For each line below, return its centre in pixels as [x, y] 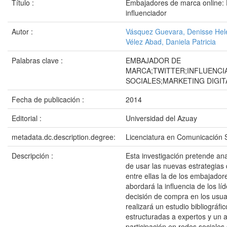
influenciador [146, 13]
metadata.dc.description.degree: [65, 137]
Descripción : [33, 156]
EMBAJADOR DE [153, 60]
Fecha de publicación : [49, 99]
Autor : [23, 31]
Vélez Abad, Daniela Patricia [171, 42]
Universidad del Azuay [161, 118]
